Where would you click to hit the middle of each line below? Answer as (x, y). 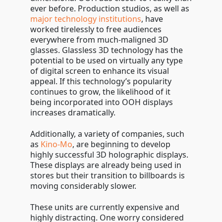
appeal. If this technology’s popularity (101, 81)
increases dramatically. (73, 112)
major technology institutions (85, 19)
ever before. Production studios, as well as (110, 8)
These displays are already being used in (106, 165)
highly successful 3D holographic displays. (109, 155)
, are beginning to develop (121, 144)
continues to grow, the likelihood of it (100, 92)
